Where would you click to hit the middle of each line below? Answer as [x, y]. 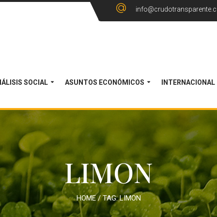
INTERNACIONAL [188, 82]
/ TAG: [108, 198]
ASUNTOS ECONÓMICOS [105, 82]
